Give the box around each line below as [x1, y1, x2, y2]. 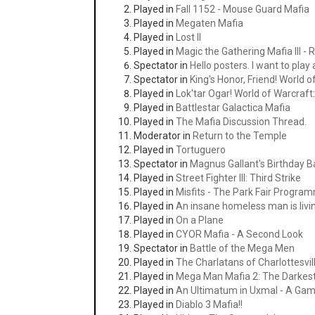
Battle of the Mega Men [190, 243, 295, 254]
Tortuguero [176, 144, 226, 155]
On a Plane [176, 214, 224, 226]
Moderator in [134, 130, 193, 141]
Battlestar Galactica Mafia [176, 102, 291, 113]
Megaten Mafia [176, 18, 244, 29]
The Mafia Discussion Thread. [176, 116, 307, 127]
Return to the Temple [193, 130, 288, 141]
